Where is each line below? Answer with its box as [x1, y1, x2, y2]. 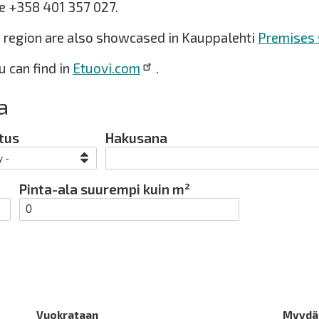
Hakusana [105, 130, 167, 146]
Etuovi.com [73, 60, 140, 76]
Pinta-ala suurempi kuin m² [19, 181, 190, 197]
